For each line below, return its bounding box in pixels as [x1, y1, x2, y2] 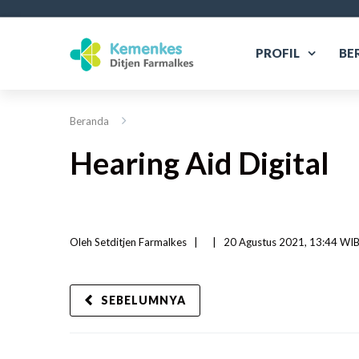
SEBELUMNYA [101, 293, 186, 307]
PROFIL [256, 46, 300, 60]
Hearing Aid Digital [70, 144, 329, 181]
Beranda [70, 115, 109, 127]
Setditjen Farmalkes [95, 236, 187, 248]
